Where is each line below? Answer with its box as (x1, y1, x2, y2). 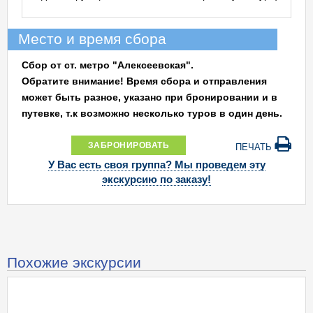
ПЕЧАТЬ (235, 142, 275, 152)
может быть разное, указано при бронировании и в (22, 92, 277, 103)
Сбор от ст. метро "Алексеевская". (22, 59, 194, 71)
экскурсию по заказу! (102, 173, 211, 186)
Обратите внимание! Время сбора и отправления (22, 75, 267, 87)
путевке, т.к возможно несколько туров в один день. (22, 108, 282, 119)
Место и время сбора (18, 31, 166, 48)
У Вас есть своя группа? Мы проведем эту (48, 159, 265, 171)
